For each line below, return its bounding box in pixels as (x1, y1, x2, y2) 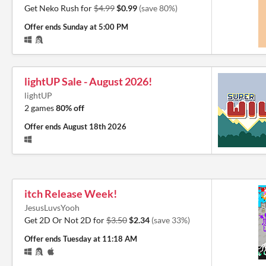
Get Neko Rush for (24, 2, 94, 13)
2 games (24, 102, 56, 113)
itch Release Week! (24, 186, 117, 200)
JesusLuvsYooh (24, 202, 80, 213)
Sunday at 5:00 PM (63, 21, 128, 31)
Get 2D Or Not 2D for (24, 214, 106, 225)
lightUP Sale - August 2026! (24, 74, 152, 88)
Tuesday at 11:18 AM (63, 233, 137, 243)
